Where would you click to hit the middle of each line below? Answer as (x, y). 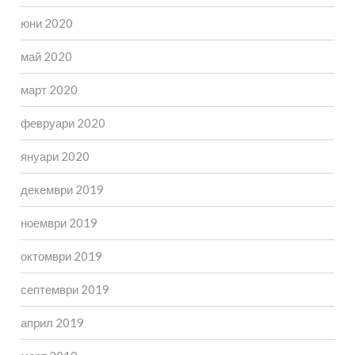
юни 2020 (46, 23)
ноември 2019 (59, 223)
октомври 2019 (61, 256)
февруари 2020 (63, 123)
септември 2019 (65, 290)
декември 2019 (62, 190)
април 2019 (52, 323)
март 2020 (49, 90)
